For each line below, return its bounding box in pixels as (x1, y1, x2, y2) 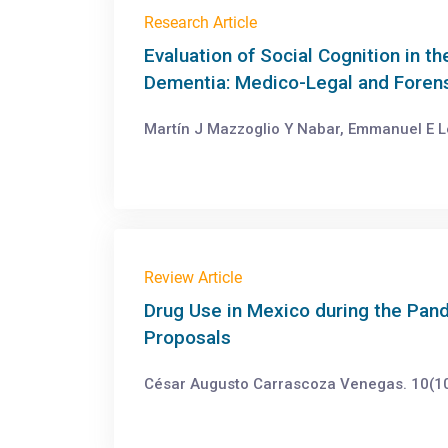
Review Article (144, 268, 242, 287)
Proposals (144, 326, 231, 349)
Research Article (144, 13, 257, 32)
